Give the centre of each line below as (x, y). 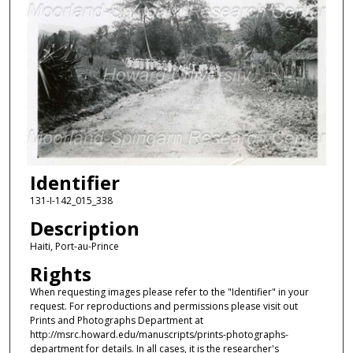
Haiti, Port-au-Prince (74, 246)
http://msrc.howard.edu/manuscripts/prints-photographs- (159, 335)
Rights (60, 274)
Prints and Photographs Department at (116, 321)
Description (84, 228)
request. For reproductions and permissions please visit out (163, 307)
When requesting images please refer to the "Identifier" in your (169, 292)
